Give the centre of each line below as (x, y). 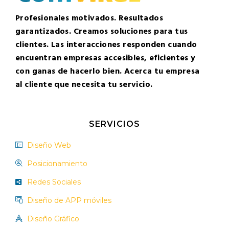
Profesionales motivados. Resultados (89, 18)
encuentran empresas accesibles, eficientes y (106, 58)
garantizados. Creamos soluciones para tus (102, 31)
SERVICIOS (114, 124)
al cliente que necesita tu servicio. (84, 85)
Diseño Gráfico (53, 219)
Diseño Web (49, 145)
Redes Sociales (54, 182)
